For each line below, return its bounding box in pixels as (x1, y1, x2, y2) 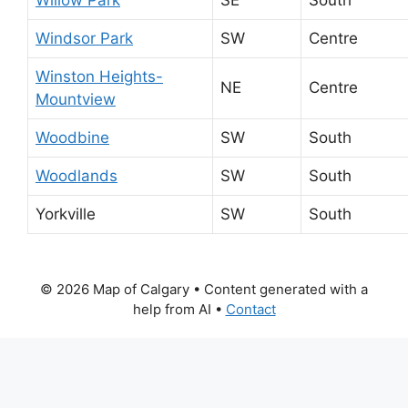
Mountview (36, 89, 116, 108)
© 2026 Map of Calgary (40, 280, 189, 298)
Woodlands (36, 166, 117, 185)
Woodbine (36, 127, 109, 147)
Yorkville (36, 204, 96, 223)
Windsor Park (36, 28, 133, 47)
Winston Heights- (36, 66, 163, 86)
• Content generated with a (189, 280, 368, 298)
